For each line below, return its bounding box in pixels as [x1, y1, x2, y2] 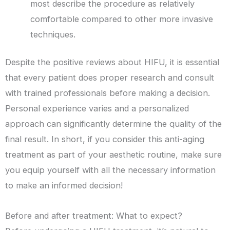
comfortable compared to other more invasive [30, 13, 214, 24]
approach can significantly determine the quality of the [5, 119, 222, 129]
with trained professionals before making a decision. [5, 88, 210, 99]
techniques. [30, 29, 76, 40]
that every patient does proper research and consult [5, 72, 214, 83]
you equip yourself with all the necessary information [5, 165, 216, 176]
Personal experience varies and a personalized [5, 103, 189, 114]
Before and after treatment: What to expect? [5, 210, 182, 221]
